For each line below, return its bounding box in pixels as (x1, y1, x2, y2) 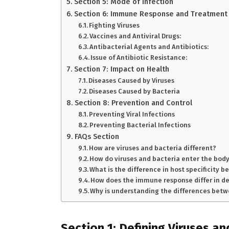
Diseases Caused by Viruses (88, 77, 175, 85)
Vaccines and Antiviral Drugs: (89, 32, 181, 40)
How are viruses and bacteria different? (89, 144, 217, 152)
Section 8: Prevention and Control (74, 98, 192, 108)
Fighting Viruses (89, 21, 140, 30)
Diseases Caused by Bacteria (89, 87, 180, 96)
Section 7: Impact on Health (74, 64, 169, 74)
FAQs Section (74, 132, 119, 142)
